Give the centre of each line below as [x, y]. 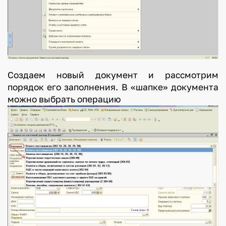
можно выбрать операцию [64, 99]
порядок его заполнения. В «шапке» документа [113, 87]
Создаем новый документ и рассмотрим [113, 75]
